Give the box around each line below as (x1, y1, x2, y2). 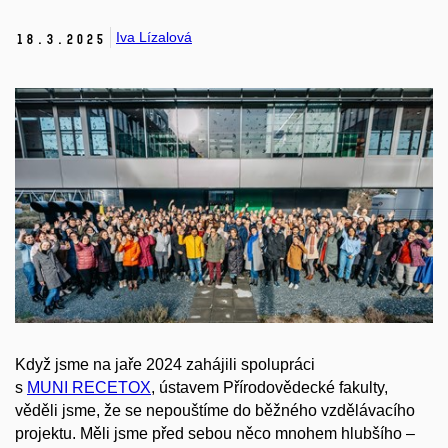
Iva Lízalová (116, 29, 192, 46)
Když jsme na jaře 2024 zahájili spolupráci (15, 355, 315, 373)
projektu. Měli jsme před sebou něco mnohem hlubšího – (15, 424, 415, 442)
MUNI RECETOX (27, 378, 151, 396)
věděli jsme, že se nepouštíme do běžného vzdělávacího (15, 401, 415, 419)
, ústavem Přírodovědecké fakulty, (151, 378, 388, 396)
